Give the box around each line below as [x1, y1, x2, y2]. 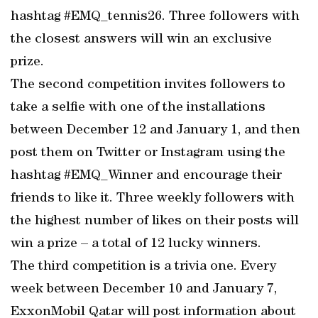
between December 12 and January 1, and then [11, 124, 300, 138]
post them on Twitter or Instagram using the [11, 146, 285, 160]
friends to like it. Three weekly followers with [11, 192, 295, 206]
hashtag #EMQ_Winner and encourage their [11, 169, 282, 183]
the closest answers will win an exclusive [11, 33, 272, 47]
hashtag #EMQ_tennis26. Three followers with [11, 10, 300, 24]
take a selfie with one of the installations [11, 101, 265, 115]
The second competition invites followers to [11, 78, 285, 92]
